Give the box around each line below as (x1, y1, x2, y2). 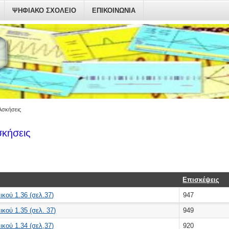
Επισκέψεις (182, 176, 220, 184)
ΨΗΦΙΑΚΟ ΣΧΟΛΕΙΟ (12, 7, 76, 14)
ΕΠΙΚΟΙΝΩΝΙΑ (92, 7, 135, 14)
